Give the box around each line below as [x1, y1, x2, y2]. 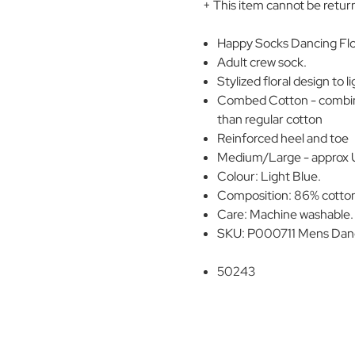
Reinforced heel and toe [217, 129, 349, 147]
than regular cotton [217, 110, 323, 128]
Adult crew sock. [217, 53, 307, 71]
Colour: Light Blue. [217, 167, 322, 185]
